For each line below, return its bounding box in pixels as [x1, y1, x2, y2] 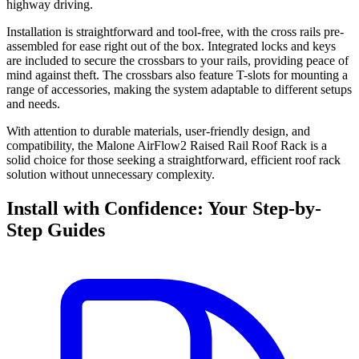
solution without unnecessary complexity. [6, 167, 215, 182]
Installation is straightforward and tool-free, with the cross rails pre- [6, 25, 344, 39]
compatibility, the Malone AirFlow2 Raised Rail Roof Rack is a [6, 139, 327, 153]
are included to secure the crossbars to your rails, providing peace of [6, 54, 349, 68]
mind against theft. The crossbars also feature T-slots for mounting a [6, 68, 348, 83]
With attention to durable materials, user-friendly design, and [6, 124, 310, 139]
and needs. [6, 97, 60, 111]
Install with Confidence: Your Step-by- [6, 198, 321, 220]
